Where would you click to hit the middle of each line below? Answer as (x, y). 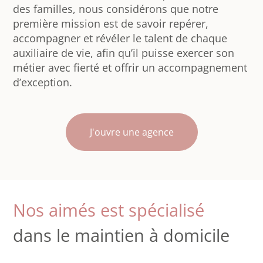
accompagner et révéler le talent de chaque (120, 38)
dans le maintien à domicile (122, 236)
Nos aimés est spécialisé (109, 210)
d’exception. (43, 82)
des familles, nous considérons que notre (116, 9)
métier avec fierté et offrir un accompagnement (130, 68)
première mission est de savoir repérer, (111, 24)
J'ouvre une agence (131, 132)
